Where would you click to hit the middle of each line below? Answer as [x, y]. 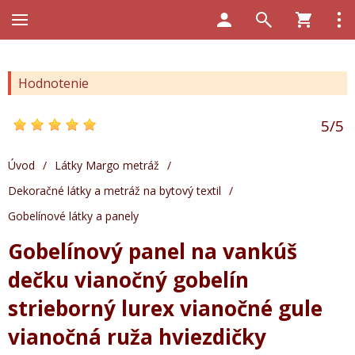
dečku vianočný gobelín [128, 280]
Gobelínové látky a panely [73, 216]
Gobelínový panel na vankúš [153, 251]
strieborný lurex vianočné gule [165, 308]
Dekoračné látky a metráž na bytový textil [115, 191]
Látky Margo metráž [107, 165]
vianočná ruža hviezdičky [137, 337]
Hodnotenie [53, 83]
